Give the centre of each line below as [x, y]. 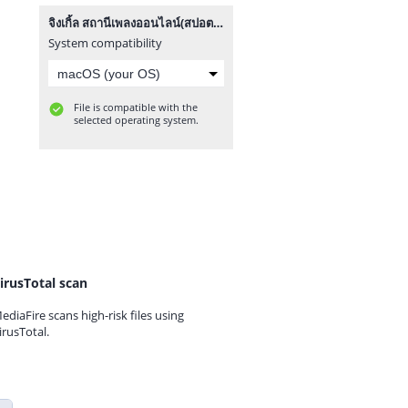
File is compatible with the [136, 107]
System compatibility [105, 43]
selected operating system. [136, 120]
